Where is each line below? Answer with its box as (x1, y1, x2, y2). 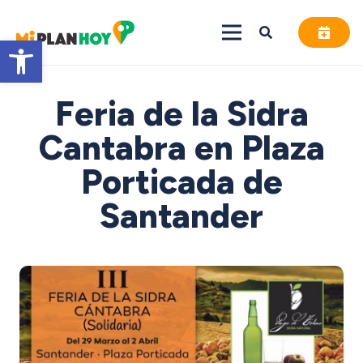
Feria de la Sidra (54, 93, 309, 135)
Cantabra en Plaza (38, 127, 325, 169)
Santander (100, 195, 263, 237)
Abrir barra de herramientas (7, 30, 142, 65)
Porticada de (80, 161, 283, 203)
